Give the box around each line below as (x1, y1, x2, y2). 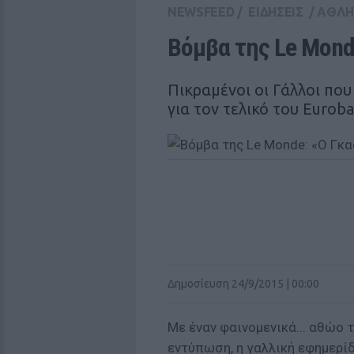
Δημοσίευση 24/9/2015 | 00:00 (168, 277, 319, 290)
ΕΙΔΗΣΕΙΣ (248, 5, 303, 19)
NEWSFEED (168, 5, 235, 19)
